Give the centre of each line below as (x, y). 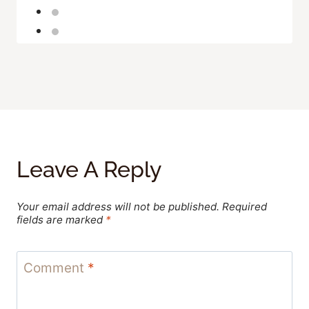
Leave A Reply (89, 169)
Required (245, 207)
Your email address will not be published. (118, 207)
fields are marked (61, 220)
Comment (55, 268)
